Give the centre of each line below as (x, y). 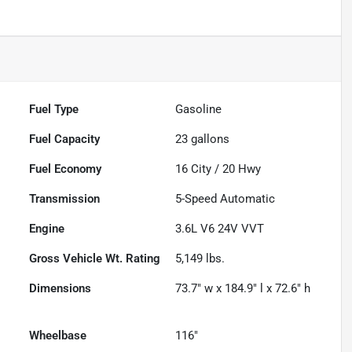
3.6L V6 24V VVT (220, 229)
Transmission (65, 199)
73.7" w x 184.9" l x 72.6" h (243, 289)
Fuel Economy (66, 169)
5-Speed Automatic (225, 199)
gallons (209, 139)
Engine (47, 229)
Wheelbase (58, 336)
